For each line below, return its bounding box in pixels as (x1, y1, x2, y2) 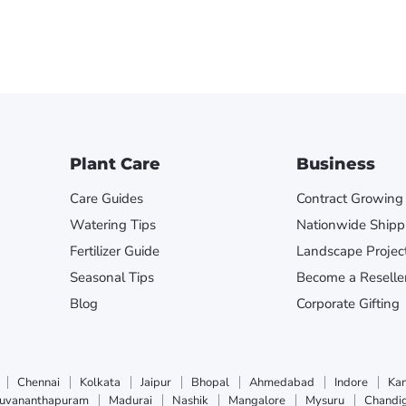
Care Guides (69, 188, 143, 208)
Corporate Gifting (295, 294, 400, 313)
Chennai (17, 373, 60, 391)
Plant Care (69, 153, 160, 174)
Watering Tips (69, 215, 156, 234)
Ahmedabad (249, 373, 314, 391)
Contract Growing (295, 188, 403, 208)
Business (295, 153, 375, 174)
